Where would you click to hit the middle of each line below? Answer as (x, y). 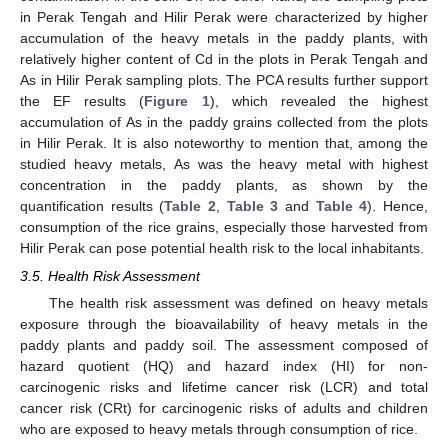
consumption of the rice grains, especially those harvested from (224, 226)
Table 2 (190, 205)
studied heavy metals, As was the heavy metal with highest (224, 163)
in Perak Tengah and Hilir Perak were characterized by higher (224, 16)
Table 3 (252, 205)
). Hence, (398, 205)
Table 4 (341, 205)
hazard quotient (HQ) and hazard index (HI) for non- (224, 366)
